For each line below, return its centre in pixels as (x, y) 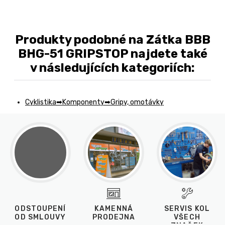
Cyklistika (41, 102)
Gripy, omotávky (137, 102)
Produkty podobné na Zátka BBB (113, 40)
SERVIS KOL (187, 209)
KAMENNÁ (114, 209)
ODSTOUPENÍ (40, 209)
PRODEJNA (114, 217)
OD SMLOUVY (40, 217)
